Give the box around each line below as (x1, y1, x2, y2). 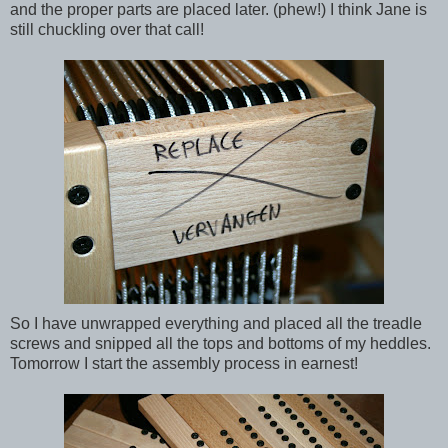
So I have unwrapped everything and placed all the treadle (10, 314, 422, 332)
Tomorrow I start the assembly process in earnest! (10, 354, 358, 372)
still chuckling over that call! (10, 20, 204, 38)
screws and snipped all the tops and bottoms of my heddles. (10, 334, 431, 352)
